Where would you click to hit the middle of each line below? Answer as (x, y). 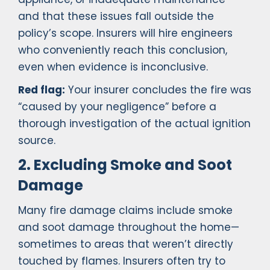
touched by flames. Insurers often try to (122, 261)
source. (37, 141)
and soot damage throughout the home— (129, 228)
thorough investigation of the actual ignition (134, 124)
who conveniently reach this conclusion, (123, 50)
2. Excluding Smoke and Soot (125, 165)
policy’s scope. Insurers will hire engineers (125, 33)
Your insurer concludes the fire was (158, 90)
